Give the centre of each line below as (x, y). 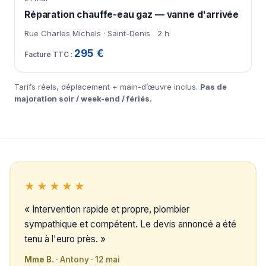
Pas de (213, 87)
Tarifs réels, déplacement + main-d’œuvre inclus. (107, 87)
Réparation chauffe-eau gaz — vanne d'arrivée (132, 15)
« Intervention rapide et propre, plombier (107, 210)
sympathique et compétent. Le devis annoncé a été (130, 224)
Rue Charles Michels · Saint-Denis (87, 34)
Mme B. (39, 260)
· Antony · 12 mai (87, 260)
